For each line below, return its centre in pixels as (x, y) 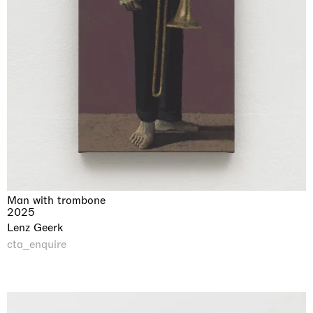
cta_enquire (37, 245)
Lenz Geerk (35, 228)
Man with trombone (56, 201)
